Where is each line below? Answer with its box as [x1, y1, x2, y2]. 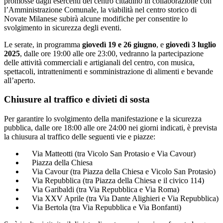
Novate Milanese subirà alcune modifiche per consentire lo [4, 14, 188, 23]
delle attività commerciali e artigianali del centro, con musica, [4, 58, 195, 67]
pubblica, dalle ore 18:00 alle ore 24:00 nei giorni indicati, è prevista [4, 123, 217, 132]
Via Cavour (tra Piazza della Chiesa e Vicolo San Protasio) [24, 167, 216, 176]
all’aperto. [4, 76, 35, 85]
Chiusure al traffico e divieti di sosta [4, 94, 150, 105]
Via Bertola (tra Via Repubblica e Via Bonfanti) [24, 203, 181, 212]
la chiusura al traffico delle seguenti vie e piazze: [4, 132, 155, 141]
